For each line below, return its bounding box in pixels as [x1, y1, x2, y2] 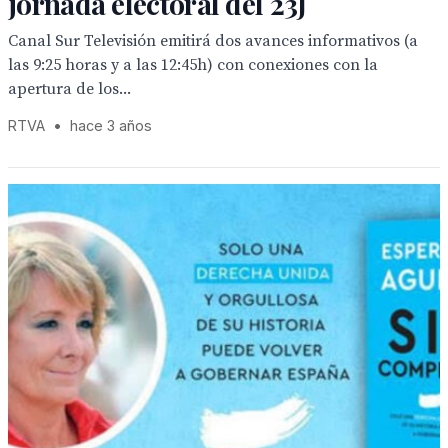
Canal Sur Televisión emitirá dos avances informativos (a [8, 31, 418, 51]
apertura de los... [8, 79, 131, 99]
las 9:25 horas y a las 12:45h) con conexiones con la [8, 55, 378, 75]
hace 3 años [70, 117, 152, 134]
